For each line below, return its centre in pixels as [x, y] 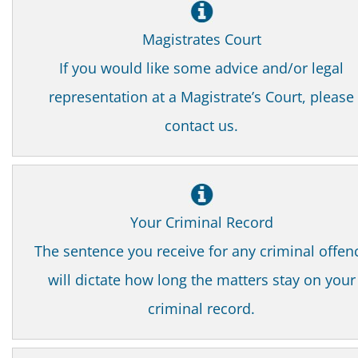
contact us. [201, 126]
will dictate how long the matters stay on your [201, 280]
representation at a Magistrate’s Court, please [201, 97]
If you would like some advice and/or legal [201, 68]
